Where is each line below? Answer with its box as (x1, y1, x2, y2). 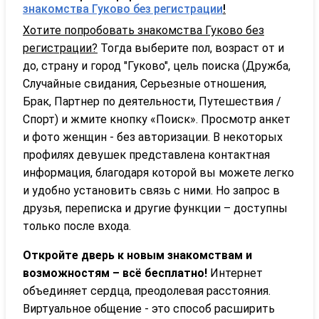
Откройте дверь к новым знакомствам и (23, 248, 252, 262)
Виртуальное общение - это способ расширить (23, 301, 275, 315)
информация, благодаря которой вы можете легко (23, 165, 294, 179)
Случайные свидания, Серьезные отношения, (23, 76, 266, 90)
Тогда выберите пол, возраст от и (98, 41, 284, 55)
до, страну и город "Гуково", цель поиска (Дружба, (23, 58, 291, 73)
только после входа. (23, 219, 131, 233)
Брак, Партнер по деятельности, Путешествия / (23, 94, 281, 108)
